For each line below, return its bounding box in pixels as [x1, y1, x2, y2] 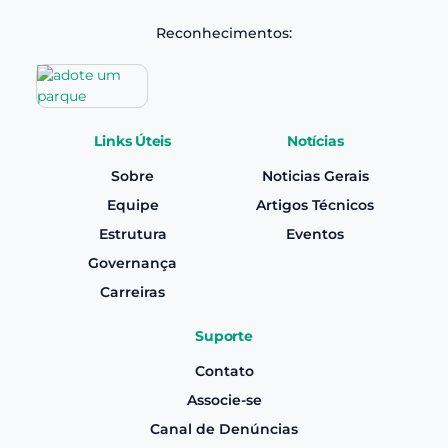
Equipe [106, 195, 159, 214]
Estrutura [98, 224, 167, 243]
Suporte [195, 326, 253, 345]
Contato [194, 361, 254, 380]
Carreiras [100, 282, 166, 301]
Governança [88, 253, 178, 272]
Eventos [286, 224, 345, 243]
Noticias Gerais [261, 166, 369, 185]
